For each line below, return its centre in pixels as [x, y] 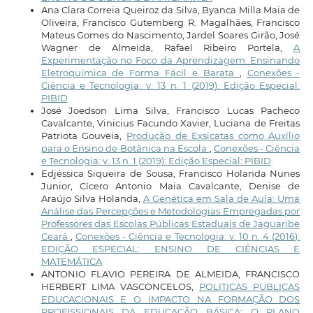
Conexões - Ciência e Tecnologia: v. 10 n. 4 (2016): [188, 236]
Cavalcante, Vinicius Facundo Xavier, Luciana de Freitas [170, 123]
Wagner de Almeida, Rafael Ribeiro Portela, [167, 48]
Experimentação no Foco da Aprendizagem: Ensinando [170, 60]
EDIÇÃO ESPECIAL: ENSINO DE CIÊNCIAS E [170, 249]
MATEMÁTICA [71, 262]
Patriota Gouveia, [83, 136]
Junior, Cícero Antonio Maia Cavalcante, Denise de [170, 186]
